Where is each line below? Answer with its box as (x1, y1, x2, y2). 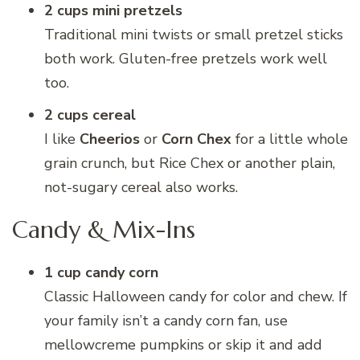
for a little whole (231, 129, 348, 149)
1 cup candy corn (44, 263, 158, 283)
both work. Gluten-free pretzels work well (44, 49, 327, 69)
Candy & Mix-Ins (12, 215, 195, 245)
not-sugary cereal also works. (44, 178, 238, 198)
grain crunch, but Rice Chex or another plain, (44, 153, 335, 174)
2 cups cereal (44, 105, 136, 125)
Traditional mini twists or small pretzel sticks (44, 25, 343, 45)
